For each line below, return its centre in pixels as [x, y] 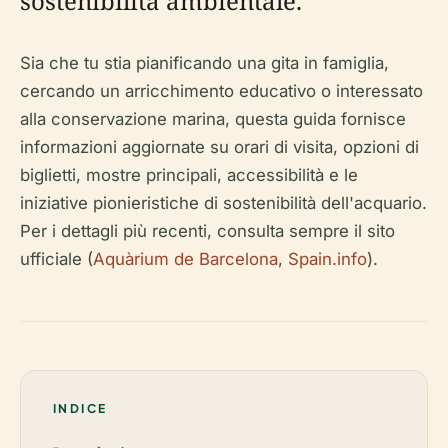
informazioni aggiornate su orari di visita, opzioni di [219, 147]
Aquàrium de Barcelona [185, 259]
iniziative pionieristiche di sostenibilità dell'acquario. [223, 203]
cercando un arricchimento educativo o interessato [221, 91]
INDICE [80, 408]
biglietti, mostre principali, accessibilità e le [189, 175]
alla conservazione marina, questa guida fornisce [213, 119]
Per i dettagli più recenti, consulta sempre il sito [207, 231]
